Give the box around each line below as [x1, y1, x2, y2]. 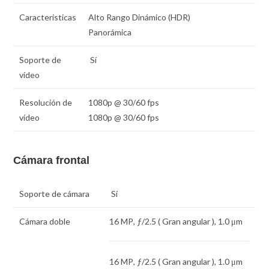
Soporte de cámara [19, 189, 90, 199]
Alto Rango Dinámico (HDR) [88, 11, 191, 22]
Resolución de [19, 97, 73, 107]
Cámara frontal [13, 154, 90, 167]
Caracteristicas [19, 11, 77, 22]
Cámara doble [19, 216, 71, 227]
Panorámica [88, 26, 132, 37]
